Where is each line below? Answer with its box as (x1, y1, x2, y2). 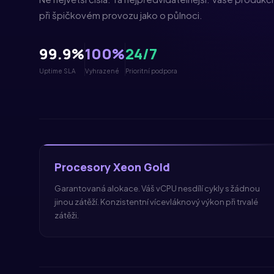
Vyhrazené (85, 67, 119, 75)
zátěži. (54, 210, 79, 220)
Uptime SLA (39, 67, 76, 75)
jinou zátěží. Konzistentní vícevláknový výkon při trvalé (54, 197, 258, 207)
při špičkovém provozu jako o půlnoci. (39, 9, 202, 21)
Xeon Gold (113, 160, 170, 174)
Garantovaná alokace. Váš (54, 183, 156, 193)
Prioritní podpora (125, 67, 177, 75)
